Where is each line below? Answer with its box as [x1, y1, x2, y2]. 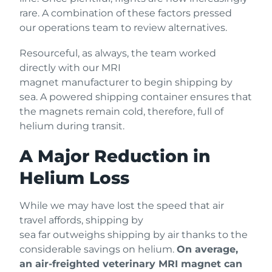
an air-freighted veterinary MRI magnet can [19, 258, 242, 270]
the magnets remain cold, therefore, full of [19, 106, 223, 118]
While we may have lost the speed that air [19, 200, 224, 212]
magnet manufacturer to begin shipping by [19, 76, 233, 89]
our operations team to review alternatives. [19, 21, 234, 33]
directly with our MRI [19, 62, 121, 74]
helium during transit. [19, 120, 127, 132]
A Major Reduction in [19, 146, 210, 167]
